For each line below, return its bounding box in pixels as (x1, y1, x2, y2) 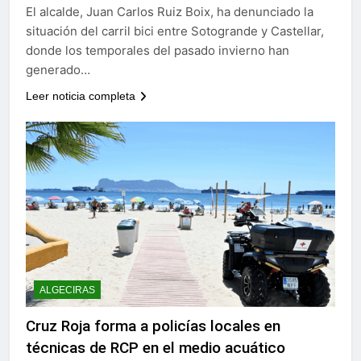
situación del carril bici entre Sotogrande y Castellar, (26, 23, 324, 39)
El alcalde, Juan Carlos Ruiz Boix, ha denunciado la (26, 3, 313, 19)
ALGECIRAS (39, 284, 95, 297)
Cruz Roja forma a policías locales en (26, 317, 280, 336)
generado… (26, 61, 90, 77)
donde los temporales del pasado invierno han (26, 42, 289, 58)
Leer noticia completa (26, 89, 135, 102)
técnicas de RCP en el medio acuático (26, 338, 285, 358)
